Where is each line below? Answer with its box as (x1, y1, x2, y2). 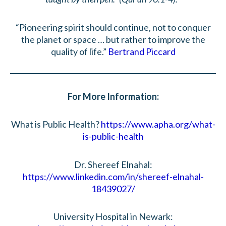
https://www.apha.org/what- (100, 119, 215, 130)
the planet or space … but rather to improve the (21, 33, 205, 45)
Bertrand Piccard (107, 45, 176, 57)
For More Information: (67, 90, 159, 102)
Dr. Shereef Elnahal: (74, 158, 152, 170)
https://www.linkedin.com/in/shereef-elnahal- (22, 171, 204, 182)
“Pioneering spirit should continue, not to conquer (15, 21, 211, 33)
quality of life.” (50, 45, 108, 57)
